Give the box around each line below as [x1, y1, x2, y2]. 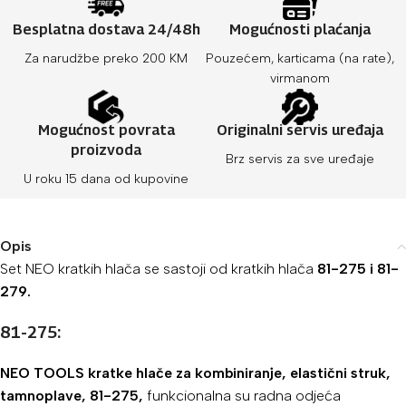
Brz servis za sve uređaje [226, 150, 374, 167]
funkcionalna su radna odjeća [143, 386, 341, 404]
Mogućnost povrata [37, 121, 175, 139]
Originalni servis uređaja [217, 121, 383, 139]
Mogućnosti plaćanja [229, 20, 371, 38]
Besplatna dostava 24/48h [12, 20, 200, 38]
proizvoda [71, 140, 141, 159]
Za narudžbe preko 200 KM [24, 50, 188, 66]
